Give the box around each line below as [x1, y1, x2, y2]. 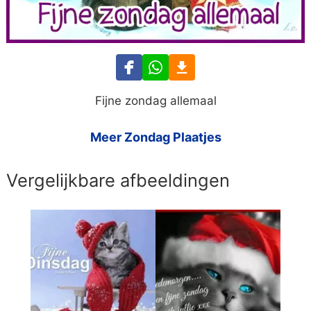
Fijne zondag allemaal [94, 94, 217, 108]
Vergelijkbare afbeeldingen [6, 169, 230, 192]
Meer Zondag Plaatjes [90, 130, 221, 145]
